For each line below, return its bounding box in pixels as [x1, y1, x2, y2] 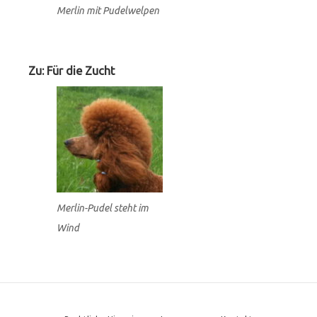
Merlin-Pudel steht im [57, 202, 149, 214]
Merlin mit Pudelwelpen [57, 4, 159, 16]
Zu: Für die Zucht [28, 64, 115, 78]
